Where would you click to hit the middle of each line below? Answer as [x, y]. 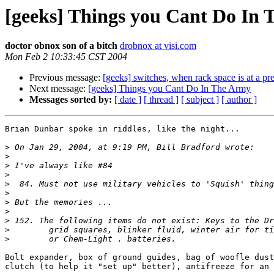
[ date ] [128, 100]
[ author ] [239, 100]
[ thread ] [161, 100]
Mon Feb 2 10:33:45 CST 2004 [66, 57]
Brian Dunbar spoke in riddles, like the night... [122, 129]
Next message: [59, 89]
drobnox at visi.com [158, 46]
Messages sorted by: [71, 100]
